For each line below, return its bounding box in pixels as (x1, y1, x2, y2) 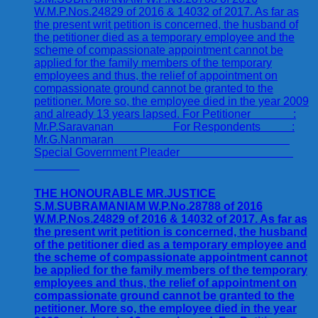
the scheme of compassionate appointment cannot (34, 251, 307, 263)
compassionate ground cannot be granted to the (34, 289, 295, 302)
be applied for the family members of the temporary (34, 263, 307, 276)
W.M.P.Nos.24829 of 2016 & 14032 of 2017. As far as (34, 212, 307, 225)
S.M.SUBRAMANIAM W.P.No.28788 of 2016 (34, 199, 263, 212)
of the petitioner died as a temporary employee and (34, 238, 307, 251)
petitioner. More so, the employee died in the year (34, 302, 297, 314)
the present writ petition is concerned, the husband (34, 225, 307, 238)
